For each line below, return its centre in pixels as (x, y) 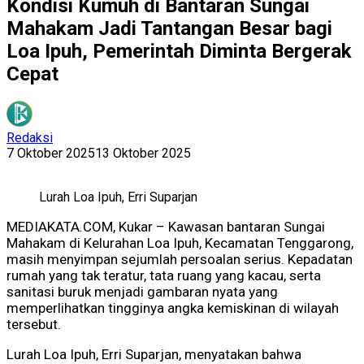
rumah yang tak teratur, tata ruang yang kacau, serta (164, 276)
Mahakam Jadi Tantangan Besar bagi (169, 28)
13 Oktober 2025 (143, 154)
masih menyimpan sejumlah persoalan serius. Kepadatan (180, 260)
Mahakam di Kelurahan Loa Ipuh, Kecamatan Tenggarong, (180, 243)
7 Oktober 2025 (51, 154)
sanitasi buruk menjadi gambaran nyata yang (142, 292)
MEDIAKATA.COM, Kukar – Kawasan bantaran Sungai (166, 227)
